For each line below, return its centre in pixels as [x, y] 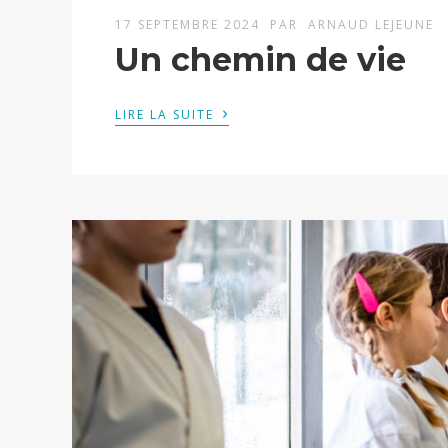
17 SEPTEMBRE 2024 [190, 25]
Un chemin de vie [261, 60]
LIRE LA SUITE [167, 115]
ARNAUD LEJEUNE [371, 25]
